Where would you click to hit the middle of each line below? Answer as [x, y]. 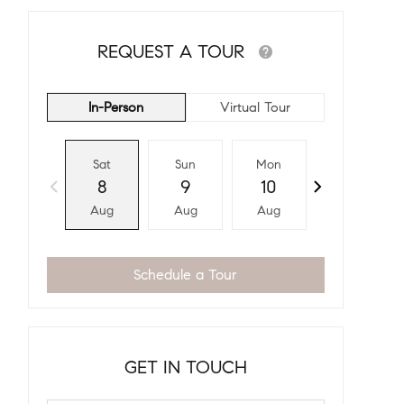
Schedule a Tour [186, 275]
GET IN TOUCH [185, 367]
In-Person [116, 107]
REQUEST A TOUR [174, 52]
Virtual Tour [255, 107]
